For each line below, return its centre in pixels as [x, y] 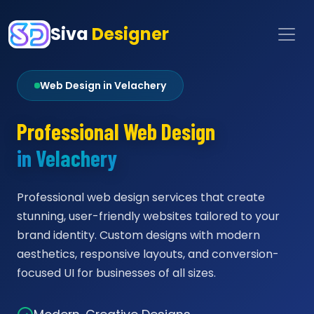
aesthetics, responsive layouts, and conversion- [148, 254]
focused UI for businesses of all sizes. [116, 273]
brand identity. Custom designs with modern [138, 235]
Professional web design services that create [141, 197]
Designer [131, 34]
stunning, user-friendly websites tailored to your [148, 216]
